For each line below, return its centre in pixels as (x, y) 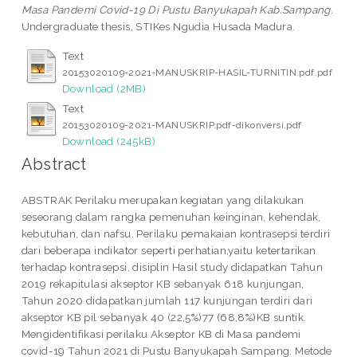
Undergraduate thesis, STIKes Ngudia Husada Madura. (158, 26)
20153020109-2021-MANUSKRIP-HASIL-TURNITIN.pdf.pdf (197, 72)
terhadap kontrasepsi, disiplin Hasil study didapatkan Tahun (172, 267)
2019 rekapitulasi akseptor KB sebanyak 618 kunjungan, (163, 283)
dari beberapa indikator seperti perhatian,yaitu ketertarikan (169, 250)
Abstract (54, 164)
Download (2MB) (104, 88)
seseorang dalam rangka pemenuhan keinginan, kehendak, (171, 216)
